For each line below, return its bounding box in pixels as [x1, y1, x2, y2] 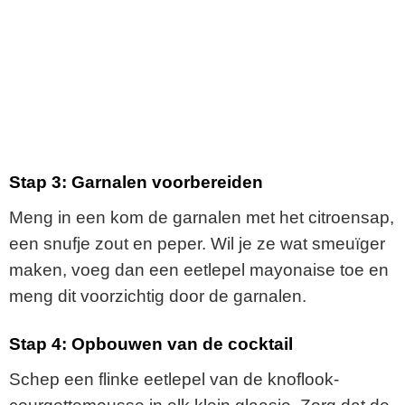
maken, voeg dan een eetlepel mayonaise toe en [9, 259, 389, 279]
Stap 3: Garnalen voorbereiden [9, 172, 263, 192]
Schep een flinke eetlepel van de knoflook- [9, 369, 339, 389]
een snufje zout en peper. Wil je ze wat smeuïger [9, 233, 385, 253]
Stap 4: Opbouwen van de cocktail [9, 334, 293, 354]
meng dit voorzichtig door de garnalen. [9, 286, 306, 306]
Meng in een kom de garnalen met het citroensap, [9, 207, 394, 227]
